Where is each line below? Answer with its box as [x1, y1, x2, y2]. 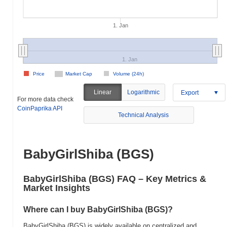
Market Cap [65, 71, 92, 77]
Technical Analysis [118, 111, 169, 119]
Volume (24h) [113, 71, 144, 77]
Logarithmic [127, 89, 160, 96]
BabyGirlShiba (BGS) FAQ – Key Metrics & [23, 174, 206, 184]
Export [180, 89, 199, 96]
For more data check [17, 95, 73, 103]
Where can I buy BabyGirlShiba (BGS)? [23, 205, 173, 214]
